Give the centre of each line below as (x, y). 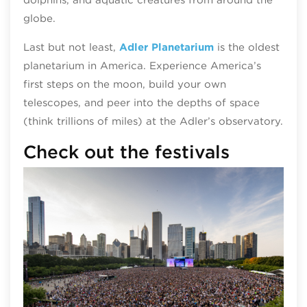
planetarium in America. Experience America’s (142, 65)
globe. (39, 18)
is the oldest (246, 47)
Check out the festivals (126, 151)
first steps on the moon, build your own (124, 84)
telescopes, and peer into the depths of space (141, 102)
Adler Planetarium (166, 47)
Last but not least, (71, 47)
